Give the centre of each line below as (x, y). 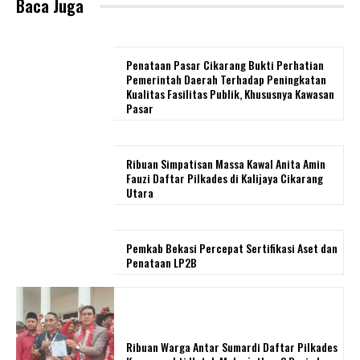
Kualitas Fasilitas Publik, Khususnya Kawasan (231, 94)
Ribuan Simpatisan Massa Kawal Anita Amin (226, 164)
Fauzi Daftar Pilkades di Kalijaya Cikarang (225, 178)
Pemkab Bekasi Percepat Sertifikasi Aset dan (232, 248)
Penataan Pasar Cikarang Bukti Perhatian (225, 65)
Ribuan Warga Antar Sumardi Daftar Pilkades (232, 346)
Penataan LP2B (162, 263)
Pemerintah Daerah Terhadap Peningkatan (227, 80)
